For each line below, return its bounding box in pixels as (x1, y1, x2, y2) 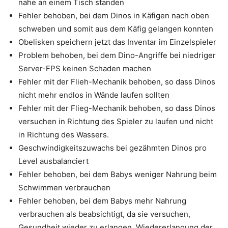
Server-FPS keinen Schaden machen (18, 64, 151, 73)
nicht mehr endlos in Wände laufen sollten (18, 90, 169, 100)
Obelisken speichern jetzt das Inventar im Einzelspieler (18, 37, 216, 47)
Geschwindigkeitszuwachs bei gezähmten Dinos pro (18, 143, 207, 153)
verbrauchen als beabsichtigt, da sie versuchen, (18, 209, 190, 219)
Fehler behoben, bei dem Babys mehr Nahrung (18, 196, 186, 206)
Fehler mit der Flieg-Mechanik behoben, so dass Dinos (18, 103, 215, 113)
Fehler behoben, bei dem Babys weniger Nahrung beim (18, 169, 217, 179)
